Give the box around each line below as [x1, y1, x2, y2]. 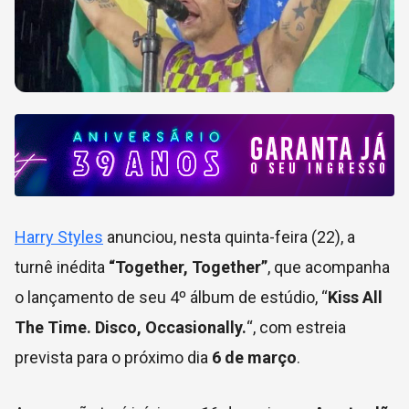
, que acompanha [267, 257, 390, 277]
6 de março [208, 347, 297, 367]
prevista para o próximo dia [15, 347, 208, 367]
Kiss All [328, 287, 383, 307]
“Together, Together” [109, 257, 267, 277]
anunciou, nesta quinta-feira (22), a [103, 226, 355, 246]
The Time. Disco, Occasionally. [15, 317, 246, 337]
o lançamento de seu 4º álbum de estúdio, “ [15, 287, 328, 307]
